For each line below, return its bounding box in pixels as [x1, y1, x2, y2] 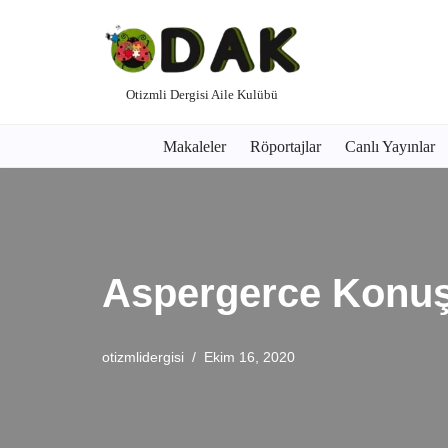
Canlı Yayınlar [345, 138, 435, 156]
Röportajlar [250, 138, 321, 156]
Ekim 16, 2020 [204, 349, 295, 365]
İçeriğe [15, 47, 63, 64]
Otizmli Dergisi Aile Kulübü [126, 87, 278, 103]
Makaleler [163, 138, 226, 156]
